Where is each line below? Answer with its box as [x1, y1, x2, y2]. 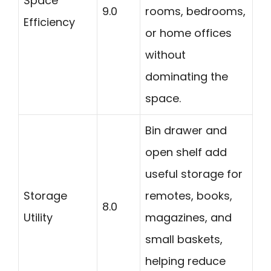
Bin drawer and [145, 123, 227, 139]
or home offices [145, 25, 232, 41]
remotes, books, [145, 188, 232, 204]
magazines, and [145, 210, 232, 226]
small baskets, [145, 232, 223, 247]
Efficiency [24, 15, 75, 30]
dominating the [145, 69, 228, 85]
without [145, 47, 186, 63]
